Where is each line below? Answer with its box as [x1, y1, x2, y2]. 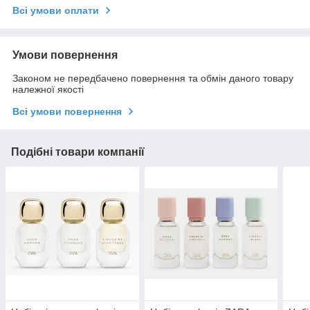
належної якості [12, 84, 84, 95]
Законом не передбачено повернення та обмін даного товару [12, 73, 293, 84]
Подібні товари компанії [11, 146, 145, 158]
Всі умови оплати [12, 5, 99, 17]
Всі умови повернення [12, 106, 122, 118]
